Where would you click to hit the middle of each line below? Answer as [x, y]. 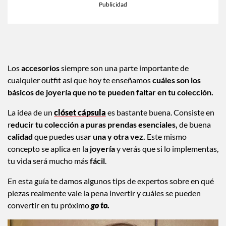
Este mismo [167, 137]
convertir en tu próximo [49, 205]
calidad [21, 137]
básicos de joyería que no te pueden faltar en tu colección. [112, 92]
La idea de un [31, 112]
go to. [100, 205]
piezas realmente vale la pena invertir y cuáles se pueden [104, 193]
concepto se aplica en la [49, 149]
